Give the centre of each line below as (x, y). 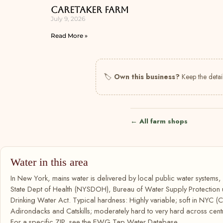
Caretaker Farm (90, 10)
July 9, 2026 (68, 19)
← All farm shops (159, 121)
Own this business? (147, 77)
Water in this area (49, 162)
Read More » (69, 36)
